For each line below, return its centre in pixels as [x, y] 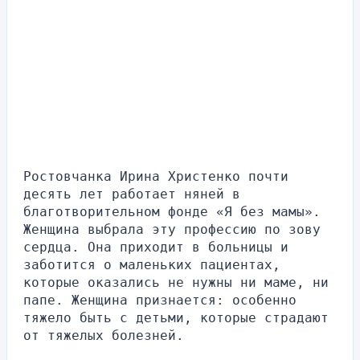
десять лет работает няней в [132, 194]
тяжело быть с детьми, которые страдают [176, 317]
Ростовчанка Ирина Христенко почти [156, 176]
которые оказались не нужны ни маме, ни [176, 282]
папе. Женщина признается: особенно [160, 300]
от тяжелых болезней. [104, 335]
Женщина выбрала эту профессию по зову [172, 229]
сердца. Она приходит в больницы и [156, 247]
